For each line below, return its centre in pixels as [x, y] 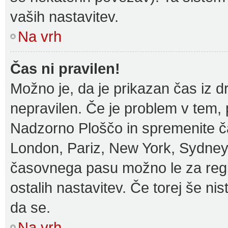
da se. [30, 207]
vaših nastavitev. [64, 17]
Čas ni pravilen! [65, 68]
